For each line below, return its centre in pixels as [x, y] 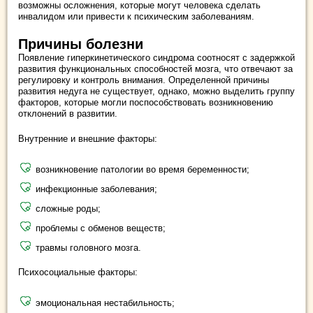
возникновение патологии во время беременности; [143, 169]
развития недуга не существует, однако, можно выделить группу [156, 91]
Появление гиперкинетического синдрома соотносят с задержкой [156, 58]
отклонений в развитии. [68, 114]
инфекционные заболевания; [96, 189]
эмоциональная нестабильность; [105, 303]
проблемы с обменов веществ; [101, 228]
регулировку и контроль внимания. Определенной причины [144, 80]
